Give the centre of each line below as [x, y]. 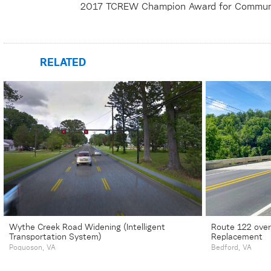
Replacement [237, 237]
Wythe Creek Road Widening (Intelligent [87, 228]
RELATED [63, 63]
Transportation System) [55, 237]
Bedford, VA [231, 248]
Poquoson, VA [32, 248]
